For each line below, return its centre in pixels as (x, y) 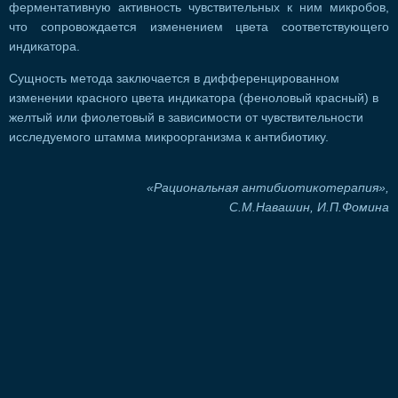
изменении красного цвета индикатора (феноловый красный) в (194, 98)
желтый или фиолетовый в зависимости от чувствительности (186, 117)
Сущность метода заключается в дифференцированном (174, 78)
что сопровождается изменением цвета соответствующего (199, 28)
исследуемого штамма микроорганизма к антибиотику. (169, 137)
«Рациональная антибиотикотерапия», (268, 188)
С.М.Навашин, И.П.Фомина (309, 208)
